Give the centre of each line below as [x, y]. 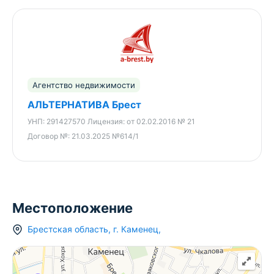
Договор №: [50, 136]
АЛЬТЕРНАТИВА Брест [84, 105]
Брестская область [68, 229]
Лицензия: [107, 122]
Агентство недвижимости [84, 85]
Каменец [140, 229]
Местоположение [72, 208]
